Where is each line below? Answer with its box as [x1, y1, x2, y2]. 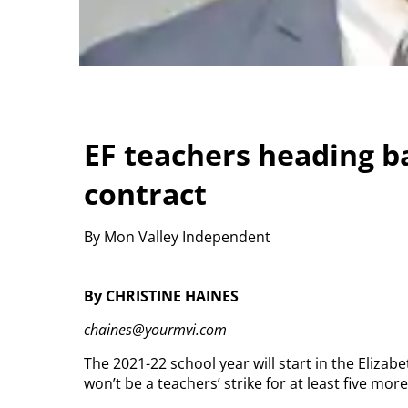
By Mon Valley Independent [84, 227, 270, 248]
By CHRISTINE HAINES [84, 285, 239, 306]
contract [84, 173, 207, 213]
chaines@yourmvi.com [84, 319, 227, 340]
